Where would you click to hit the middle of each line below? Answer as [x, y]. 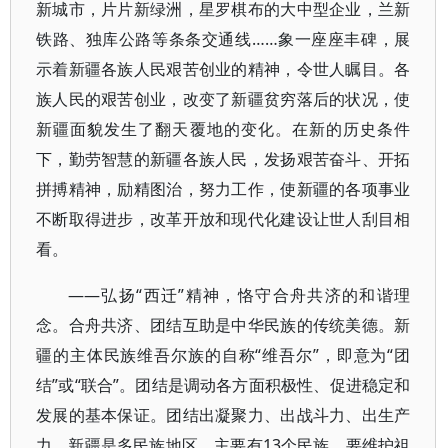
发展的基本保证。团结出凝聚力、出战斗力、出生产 [223, 415]
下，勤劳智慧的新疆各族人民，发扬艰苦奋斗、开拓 [223, 159]
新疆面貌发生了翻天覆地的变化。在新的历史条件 [223, 129]
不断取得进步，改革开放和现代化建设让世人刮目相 [223, 219]
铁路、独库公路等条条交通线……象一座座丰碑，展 [223, 39]
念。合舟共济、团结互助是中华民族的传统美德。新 [223, 325]
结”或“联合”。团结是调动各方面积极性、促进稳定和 [223, 385]
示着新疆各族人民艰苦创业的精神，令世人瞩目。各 [223, 69]
